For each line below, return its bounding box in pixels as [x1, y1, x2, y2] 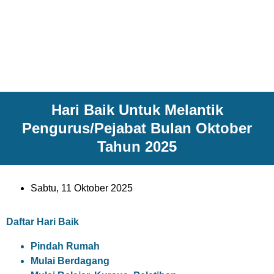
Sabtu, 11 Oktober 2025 [31, 183, 133, 193]
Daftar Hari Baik [6, 217, 79, 227]
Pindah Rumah [31, 241, 100, 251]
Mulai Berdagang [31, 256, 109, 266]
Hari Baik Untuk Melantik [51, 102, 223, 118]
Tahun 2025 [97, 138, 177, 155]
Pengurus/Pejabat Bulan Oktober [22, 120, 252, 136]
